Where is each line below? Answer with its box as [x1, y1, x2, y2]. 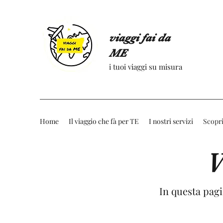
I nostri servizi [149, 116, 193, 126]
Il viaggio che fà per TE [69, 116, 139, 126]
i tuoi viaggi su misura [109, 62, 182, 72]
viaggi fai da [109, 31, 170, 44]
